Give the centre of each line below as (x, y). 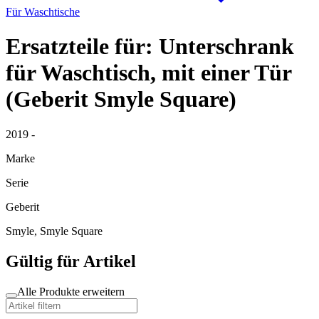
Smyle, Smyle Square (54, 231)
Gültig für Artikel (71, 261)
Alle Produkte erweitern (71, 291)
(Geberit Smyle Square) (121, 99)
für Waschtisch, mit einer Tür (148, 73)
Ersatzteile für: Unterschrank (150, 47)
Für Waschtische (43, 12)
